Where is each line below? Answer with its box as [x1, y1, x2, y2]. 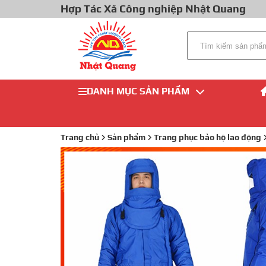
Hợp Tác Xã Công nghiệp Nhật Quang [61, 2, 246, 15]
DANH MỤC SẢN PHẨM [87, 85, 189, 97]
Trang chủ [61, 132, 99, 142]
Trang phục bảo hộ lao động [154, 132, 261, 142]
